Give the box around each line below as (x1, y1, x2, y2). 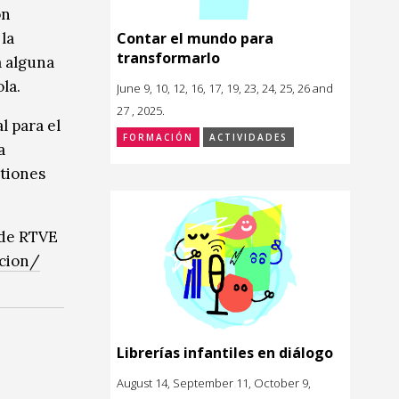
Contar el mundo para (117, 28, 273, 48)
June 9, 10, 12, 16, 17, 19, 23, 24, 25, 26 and (117, 79, 333, 96)
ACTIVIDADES (209, 130, 288, 143)
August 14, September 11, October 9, (117, 375, 311, 392)
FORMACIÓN (123, 130, 193, 143)
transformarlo (117, 47, 220, 68)
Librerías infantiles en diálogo (117, 343, 333, 363)
